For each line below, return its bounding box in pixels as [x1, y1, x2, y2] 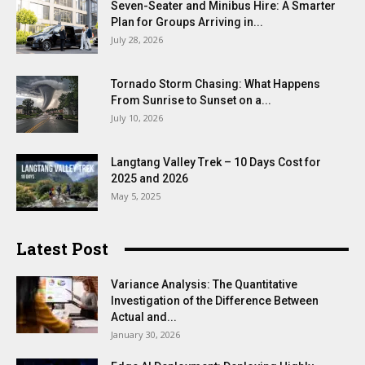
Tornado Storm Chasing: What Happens [111, 77, 320, 91]
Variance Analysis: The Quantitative [111, 278, 297, 292]
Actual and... [111, 310, 177, 324]
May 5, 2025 [111, 190, 161, 203]
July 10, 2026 [111, 112, 163, 125]
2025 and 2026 [111, 172, 188, 186]
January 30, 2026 [111, 328, 180, 341]
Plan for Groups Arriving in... [111, 15, 263, 29]
